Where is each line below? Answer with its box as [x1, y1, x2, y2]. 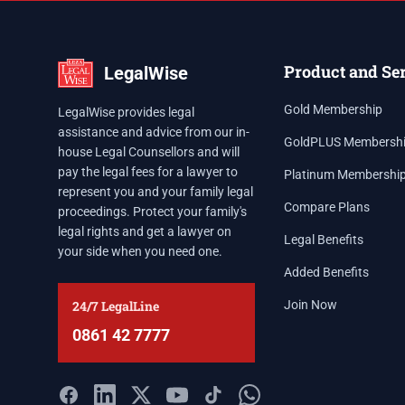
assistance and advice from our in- [58, 125, 250, 139]
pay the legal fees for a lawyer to [58, 165, 238, 179]
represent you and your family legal [58, 184, 253, 199]
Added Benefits [283, 265, 369, 279]
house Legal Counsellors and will [58, 145, 240, 159]
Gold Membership [283, 102, 382, 117]
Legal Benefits [283, 232, 363, 247]
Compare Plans [283, 200, 370, 214]
